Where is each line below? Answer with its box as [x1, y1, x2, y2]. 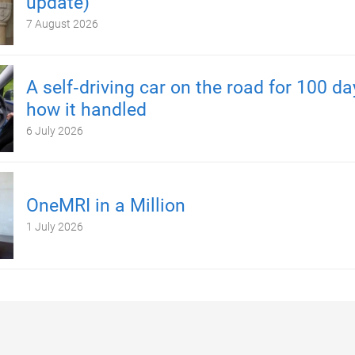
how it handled [25, 99, 147, 120]
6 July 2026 [25, 124, 83, 137]
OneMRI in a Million [25, 195, 185, 216]
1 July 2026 [25, 220, 83, 233]
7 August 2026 [25, 17, 98, 30]
